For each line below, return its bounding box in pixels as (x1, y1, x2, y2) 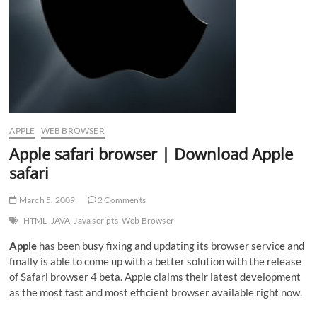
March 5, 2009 (17, 195, 76, 205)
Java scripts (74, 215, 118, 226)
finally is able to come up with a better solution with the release (9, 255, 302, 267)
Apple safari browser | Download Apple (9, 143, 294, 164)
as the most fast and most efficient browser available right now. (9, 286, 303, 299)
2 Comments (96, 195, 146, 205)
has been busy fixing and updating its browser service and (37, 239, 305, 252)
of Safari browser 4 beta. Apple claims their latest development (9, 270, 301, 283)
